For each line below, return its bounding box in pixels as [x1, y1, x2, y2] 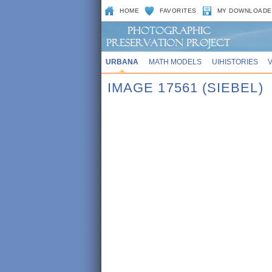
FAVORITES [160, 7, 197, 14]
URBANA [105, 58, 138, 66]
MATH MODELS [148, 58, 202, 66]
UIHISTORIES [211, 58, 258, 66]
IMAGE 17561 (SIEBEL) [107, 80, 263, 95]
